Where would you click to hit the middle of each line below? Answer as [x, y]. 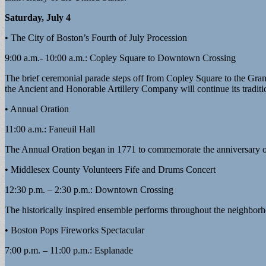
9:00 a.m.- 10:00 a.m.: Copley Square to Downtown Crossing [120, 58]
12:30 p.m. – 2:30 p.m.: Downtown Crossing [89, 189]
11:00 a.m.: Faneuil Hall [50, 129]
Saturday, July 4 [38, 17]
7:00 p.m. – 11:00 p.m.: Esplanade [69, 250]
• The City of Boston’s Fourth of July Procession [96, 37]
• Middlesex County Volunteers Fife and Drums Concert [110, 169]
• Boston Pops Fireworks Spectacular [75, 230]
